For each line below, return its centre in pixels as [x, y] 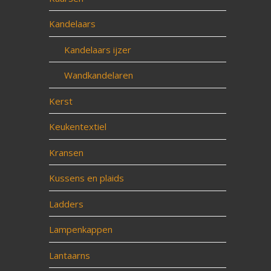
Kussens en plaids [86, 178]
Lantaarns [69, 255]
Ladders [66, 204]
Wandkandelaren [98, 75]
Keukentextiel [77, 126]
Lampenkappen [80, 229]
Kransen [66, 152]
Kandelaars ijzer [97, 49]
